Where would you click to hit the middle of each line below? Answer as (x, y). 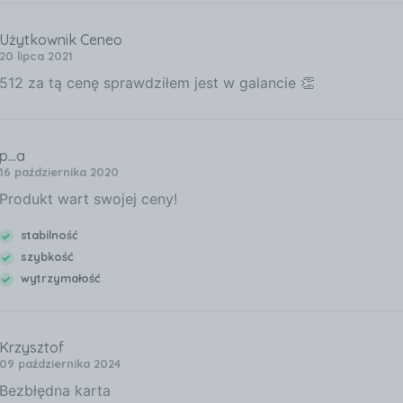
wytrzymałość (58, 278)
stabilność (47, 235)
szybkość (45, 257)
